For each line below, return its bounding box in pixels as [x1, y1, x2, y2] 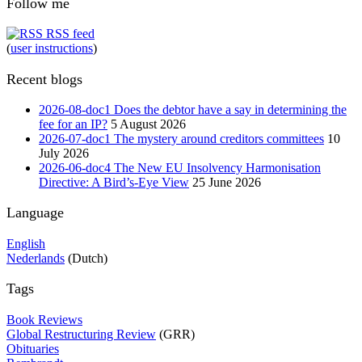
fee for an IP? [39, 117, 107, 131]
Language [6, 204, 64, 221]
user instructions [11, 41, 93, 56]
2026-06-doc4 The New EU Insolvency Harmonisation [39, 161, 321, 175]
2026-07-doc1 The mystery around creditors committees [39, 132, 324, 145]
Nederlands [6, 250, 65, 265]
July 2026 [39, 146, 89, 160]
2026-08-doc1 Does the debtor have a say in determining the [39, 103, 347, 116]
